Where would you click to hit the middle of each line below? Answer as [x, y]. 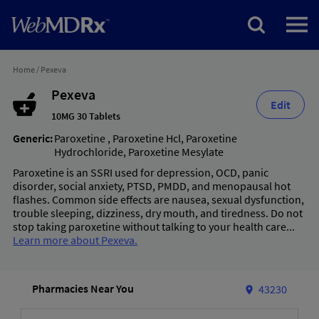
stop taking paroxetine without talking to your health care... [154, 226]
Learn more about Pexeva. [75, 240]
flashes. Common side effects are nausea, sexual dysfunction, [158, 199]
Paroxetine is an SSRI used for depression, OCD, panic [141, 172]
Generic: [33, 138]
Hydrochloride [89, 152]
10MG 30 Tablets [85, 116]
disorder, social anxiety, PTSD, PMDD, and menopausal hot [152, 186]
